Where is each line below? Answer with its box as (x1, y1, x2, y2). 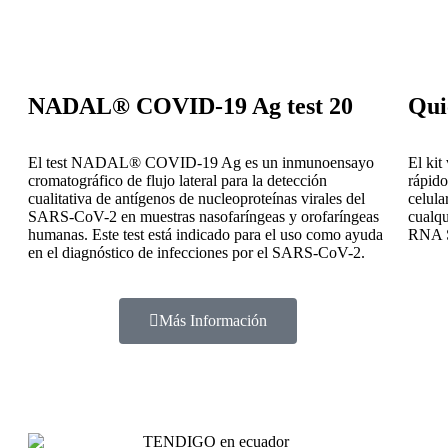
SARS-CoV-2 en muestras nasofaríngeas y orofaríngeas (28, 208, 379, 225)
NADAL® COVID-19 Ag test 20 (28, 93, 353, 119)
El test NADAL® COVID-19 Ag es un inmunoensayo (28, 154, 374, 171)
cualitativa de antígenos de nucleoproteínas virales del (28, 190, 365, 207)
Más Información (158, 312, 267, 329)
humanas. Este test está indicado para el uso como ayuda (28, 226, 383, 243)
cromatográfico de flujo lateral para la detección (28, 172, 327, 189)
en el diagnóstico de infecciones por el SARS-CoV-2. (28, 244, 365, 261)
